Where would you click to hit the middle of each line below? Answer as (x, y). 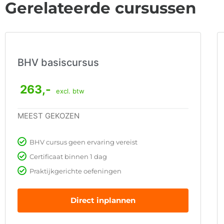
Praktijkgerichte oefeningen (75, 171)
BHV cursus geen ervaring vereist (83, 142)
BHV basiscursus (58, 63)
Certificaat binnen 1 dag (68, 157)
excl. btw (70, 91)
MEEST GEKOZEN (48, 116)
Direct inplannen (103, 200)
